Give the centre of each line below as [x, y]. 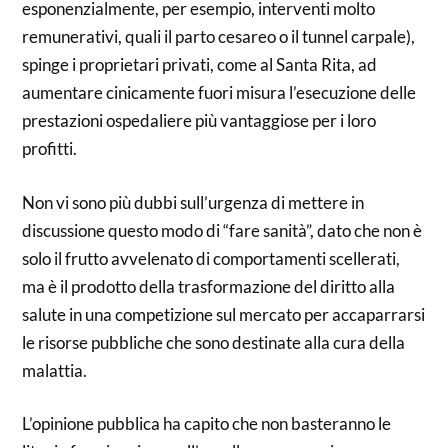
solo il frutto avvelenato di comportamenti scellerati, [211, 258]
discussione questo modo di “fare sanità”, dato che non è [222, 230]
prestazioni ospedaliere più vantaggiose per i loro [199, 120]
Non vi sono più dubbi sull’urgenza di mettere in [193, 202]
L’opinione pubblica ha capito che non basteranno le [207, 423]
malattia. [55, 370]
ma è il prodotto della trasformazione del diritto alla [209, 286]
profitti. [50, 148]
